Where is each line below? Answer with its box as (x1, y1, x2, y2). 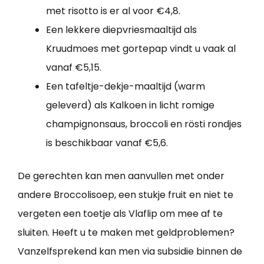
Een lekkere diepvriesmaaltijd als (46, 22, 197, 37)
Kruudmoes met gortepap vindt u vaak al (46, 41, 236, 55)
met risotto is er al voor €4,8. (46, 4, 180, 18)
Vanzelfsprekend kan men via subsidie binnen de (18, 244, 242, 258)
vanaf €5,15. (46, 60, 101, 74)
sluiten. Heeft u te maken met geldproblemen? (18, 225, 235, 239)
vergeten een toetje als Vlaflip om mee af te (18, 206, 223, 220)
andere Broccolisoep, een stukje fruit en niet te (18, 187, 233, 202)
